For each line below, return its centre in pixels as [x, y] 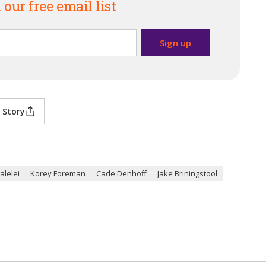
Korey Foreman [58, 173]
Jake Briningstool [187, 173]
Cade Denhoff [121, 173]
